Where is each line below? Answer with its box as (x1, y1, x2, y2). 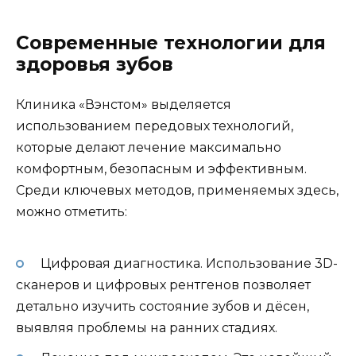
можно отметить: (16, 203, 127, 219)
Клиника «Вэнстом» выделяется (16, 96, 231, 112)
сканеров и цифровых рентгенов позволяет (16, 277, 311, 293)
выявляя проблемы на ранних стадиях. (16, 320, 277, 336)
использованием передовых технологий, (16, 118, 293, 133)
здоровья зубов (16, 52, 173, 75)
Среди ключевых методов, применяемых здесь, (16, 182, 339, 198)
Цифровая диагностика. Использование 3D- (40, 256, 338, 272)
